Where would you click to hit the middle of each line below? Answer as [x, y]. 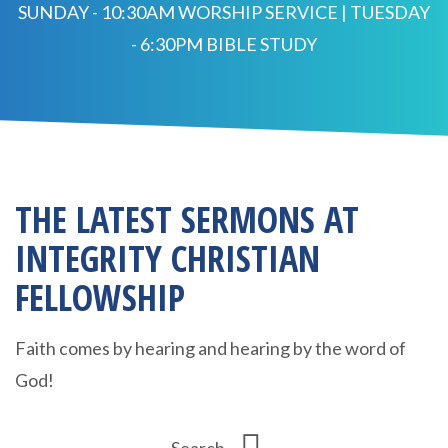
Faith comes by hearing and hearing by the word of [210, 347]
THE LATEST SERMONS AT [187, 219]
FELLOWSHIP [100, 297]
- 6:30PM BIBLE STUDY [224, 43]
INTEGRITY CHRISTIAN [167, 258]
